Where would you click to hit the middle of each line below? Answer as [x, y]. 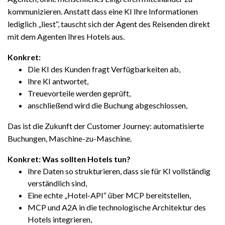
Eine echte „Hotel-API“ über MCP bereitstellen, [109, 195]
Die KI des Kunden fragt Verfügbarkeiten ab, [104, 69]
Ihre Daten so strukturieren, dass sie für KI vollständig [119, 171]
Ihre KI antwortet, [58, 81]
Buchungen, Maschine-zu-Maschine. [70, 138]
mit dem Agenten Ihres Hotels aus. [66, 36]
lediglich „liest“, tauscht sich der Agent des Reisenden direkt [109, 24]
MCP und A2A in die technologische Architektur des [117, 207]
